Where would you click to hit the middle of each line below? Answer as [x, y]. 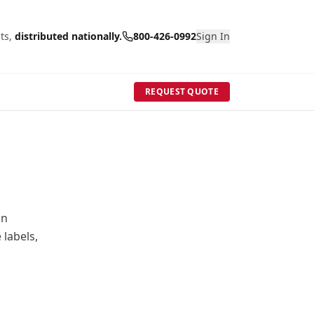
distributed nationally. [68, 36]
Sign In [213, 36]
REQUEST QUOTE [182, 91]
